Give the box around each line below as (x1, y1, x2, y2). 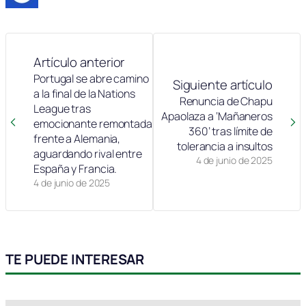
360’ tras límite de (188, 124, 273, 139)
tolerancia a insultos (177, 139, 273, 154)
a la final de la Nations (33, 86, 135, 102)
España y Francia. (33, 161, 117, 177)
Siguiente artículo (172, 76, 273, 94)
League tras (33, 101, 91, 117)
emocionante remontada (33, 116, 152, 132)
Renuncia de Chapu (179, 94, 273, 109)
